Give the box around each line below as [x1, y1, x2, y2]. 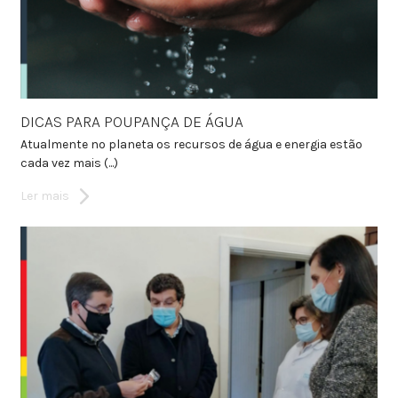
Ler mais [20, 187, 69, 203]
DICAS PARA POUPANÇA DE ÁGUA [20, 111, 243, 131]
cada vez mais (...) [20, 155, 118, 171]
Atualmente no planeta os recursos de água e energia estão [20, 136, 362, 152]
